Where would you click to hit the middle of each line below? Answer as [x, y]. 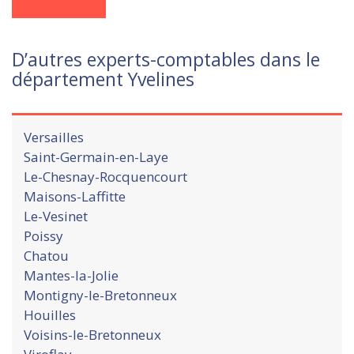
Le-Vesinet [56, 216]
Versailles [54, 137]
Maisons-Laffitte [75, 196]
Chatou [46, 255]
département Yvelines [103, 79]
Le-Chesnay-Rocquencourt [105, 176]
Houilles [50, 314]
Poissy [43, 235]
